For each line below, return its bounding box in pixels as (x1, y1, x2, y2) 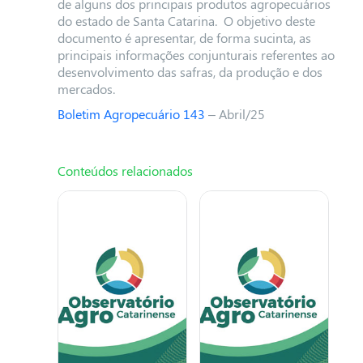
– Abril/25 (204, 105, 268, 122)
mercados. (57, 80, 115, 97)
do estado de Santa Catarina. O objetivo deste (57, 12, 315, 29)
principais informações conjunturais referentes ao (57, 46, 335, 63)
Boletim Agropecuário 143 (57, 105, 205, 122)
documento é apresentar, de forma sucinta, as (57, 29, 311, 46)
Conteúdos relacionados (57, 162, 193, 179)
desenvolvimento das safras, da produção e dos (57, 63, 322, 80)
